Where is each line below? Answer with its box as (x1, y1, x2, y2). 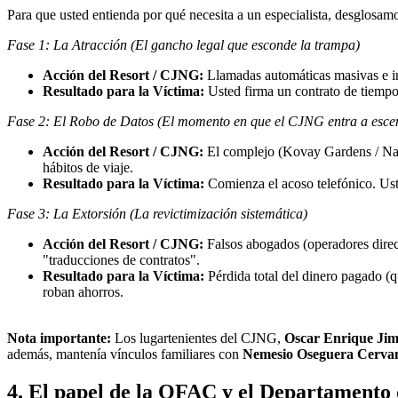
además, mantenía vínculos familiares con (7, 346, 243, 362)
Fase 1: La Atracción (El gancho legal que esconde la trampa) (7, 36, 360, 52)
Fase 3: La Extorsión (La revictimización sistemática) (7, 205, 307, 221)
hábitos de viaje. (43, 159, 133, 175)
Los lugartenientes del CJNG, (111, 330, 284, 346)
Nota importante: (7, 330, 111, 346)
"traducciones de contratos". (43, 251, 200, 267)
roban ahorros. (43, 283, 123, 299)
